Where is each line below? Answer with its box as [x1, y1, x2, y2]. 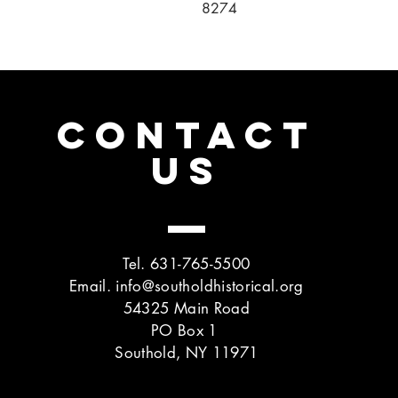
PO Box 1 [150, 320, 222, 340]
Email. [69, 275, 116, 296]
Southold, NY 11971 [115, 342, 259, 362]
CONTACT [56, 109, 319, 159]
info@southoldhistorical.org [115, 275, 304, 296]
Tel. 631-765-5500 [123, 253, 251, 274]
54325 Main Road [123, 298, 250, 318]
